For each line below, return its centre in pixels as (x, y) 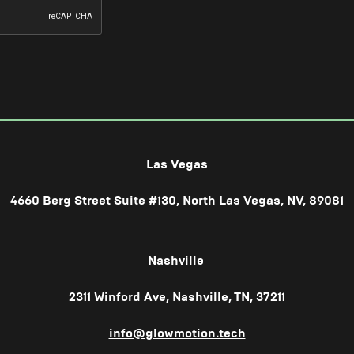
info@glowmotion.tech (177, 333)
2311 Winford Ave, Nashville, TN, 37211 (177, 296)
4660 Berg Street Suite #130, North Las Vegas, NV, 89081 (177, 200)
